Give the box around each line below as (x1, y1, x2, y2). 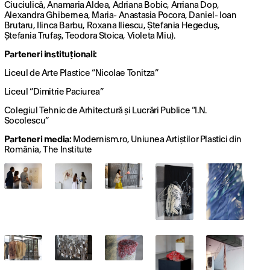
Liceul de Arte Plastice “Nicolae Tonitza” (4, 68, 159, 78)
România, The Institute (4, 145, 92, 154)
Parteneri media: (4, 134, 72, 144)
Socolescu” (4, 116, 49, 125)
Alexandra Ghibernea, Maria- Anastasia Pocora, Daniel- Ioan (4, 10, 237, 20)
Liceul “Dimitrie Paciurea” (4, 87, 104, 96)
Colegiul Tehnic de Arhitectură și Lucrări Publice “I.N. (4, 105, 207, 115)
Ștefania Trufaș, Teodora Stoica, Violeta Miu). (4, 31, 175, 40)
